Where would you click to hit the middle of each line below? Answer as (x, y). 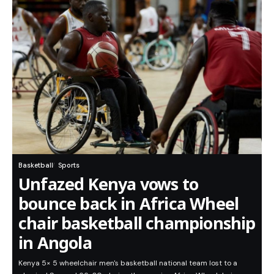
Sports (69, 165)
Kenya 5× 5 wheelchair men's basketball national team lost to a (128, 263)
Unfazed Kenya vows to (108, 184)
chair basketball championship (137, 223)
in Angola (55, 243)
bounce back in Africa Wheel (129, 204)
